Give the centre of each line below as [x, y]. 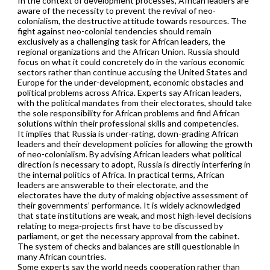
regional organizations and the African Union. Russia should [128, 51]
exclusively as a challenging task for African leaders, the [121, 41]
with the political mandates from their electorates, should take [134, 102]
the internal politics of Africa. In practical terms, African [121, 174]
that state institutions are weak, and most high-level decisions [134, 215]
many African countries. [61, 256]
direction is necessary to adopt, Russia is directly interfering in [134, 164]
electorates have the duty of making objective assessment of [132, 195]
